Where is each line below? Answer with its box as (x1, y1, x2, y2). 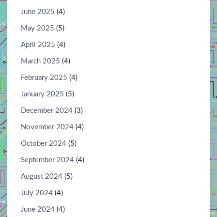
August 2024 (21, 172, 62, 180)
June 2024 (21, 205, 55, 213)
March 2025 (21, 57, 60, 65)
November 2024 (21, 123, 74, 131)
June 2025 (21, 8, 55, 15)
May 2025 (21, 24, 54, 32)
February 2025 (21, 74, 67, 81)
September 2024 (21, 156, 74, 164)
